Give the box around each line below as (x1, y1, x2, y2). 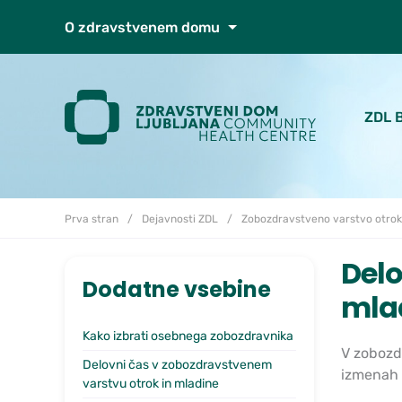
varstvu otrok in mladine (83, 375, 219, 391)
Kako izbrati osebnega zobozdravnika (83, 328, 293, 344)
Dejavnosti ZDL (142, 212, 218, 225)
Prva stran (65, 212, 118, 225)
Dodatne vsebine (83, 274, 271, 304)
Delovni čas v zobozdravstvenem (83, 356, 272, 372)
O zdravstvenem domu (65, 18, 223, 36)
